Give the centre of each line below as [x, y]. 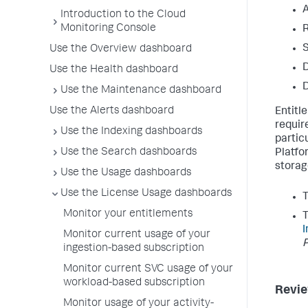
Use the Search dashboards [129, 153]
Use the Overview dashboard [121, 49]
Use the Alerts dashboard [112, 111]
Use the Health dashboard [114, 70]
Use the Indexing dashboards [131, 132]
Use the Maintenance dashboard [141, 91]
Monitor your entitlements [128, 214]
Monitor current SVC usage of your [148, 269]
